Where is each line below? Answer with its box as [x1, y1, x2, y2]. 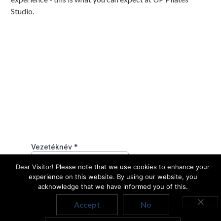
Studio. [11, 6, 35, 16]
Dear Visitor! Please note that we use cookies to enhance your [16, 163, 210, 171]
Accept [74, 200, 100, 209]
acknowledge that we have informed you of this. [37, 183, 188, 190]
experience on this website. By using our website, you [28, 173, 197, 181]
